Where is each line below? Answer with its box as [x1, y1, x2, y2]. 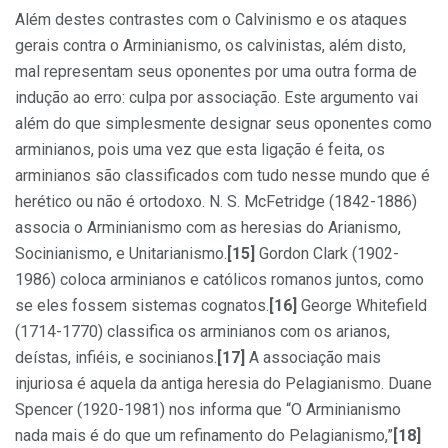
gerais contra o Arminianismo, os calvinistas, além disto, [15, 35, 406, 55]
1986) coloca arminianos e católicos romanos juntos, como [15, 269, 424, 289]
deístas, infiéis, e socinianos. [15, 347, 217, 367]
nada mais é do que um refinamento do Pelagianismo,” [15, 425, 393, 445]
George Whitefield [297, 295, 427, 315]
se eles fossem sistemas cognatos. [15, 295, 269, 315]
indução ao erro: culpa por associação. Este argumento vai [15, 87, 418, 107]
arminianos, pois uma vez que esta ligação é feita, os [15, 139, 385, 159]
